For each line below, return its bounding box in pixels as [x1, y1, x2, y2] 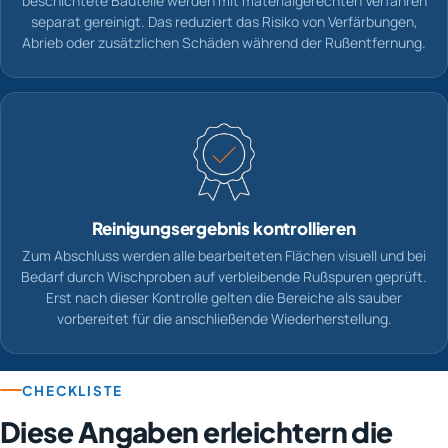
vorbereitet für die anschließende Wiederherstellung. [56, 309, 392, 329]
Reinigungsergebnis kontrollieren [92, 217, 356, 240]
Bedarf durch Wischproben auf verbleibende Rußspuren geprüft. [21, 267, 427, 287]
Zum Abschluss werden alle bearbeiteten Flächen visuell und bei [22, 246, 426, 266]
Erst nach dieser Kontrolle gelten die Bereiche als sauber [46, 288, 402, 308]
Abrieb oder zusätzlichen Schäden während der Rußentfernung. [22, 33, 426, 53]
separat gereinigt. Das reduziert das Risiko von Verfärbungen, [30, 12, 418, 32]
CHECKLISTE [22, 381, 123, 399]
